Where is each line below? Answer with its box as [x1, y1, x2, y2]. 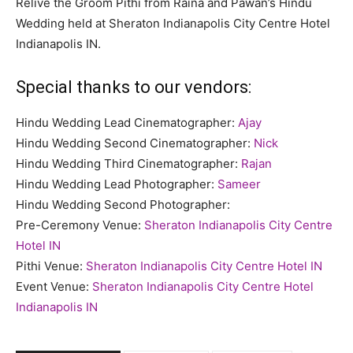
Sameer [217, 176, 261, 191]
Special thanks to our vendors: [16, 76, 251, 97]
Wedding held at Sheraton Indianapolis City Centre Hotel [16, 15, 330, 31]
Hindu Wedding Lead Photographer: [16, 176, 217, 191]
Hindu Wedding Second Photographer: [16, 196, 230, 212]
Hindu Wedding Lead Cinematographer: [16, 114, 238, 130]
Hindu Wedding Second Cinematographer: [16, 135, 254, 150]
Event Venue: [16, 278, 92, 294]
